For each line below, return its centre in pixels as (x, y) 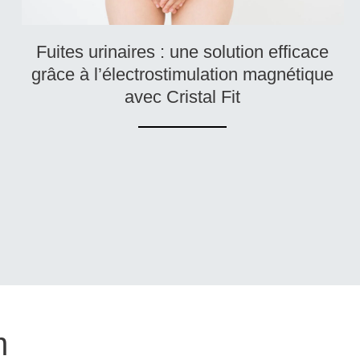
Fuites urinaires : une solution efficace (183, 52)
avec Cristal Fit (183, 97)
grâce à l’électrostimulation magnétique (183, 75)
